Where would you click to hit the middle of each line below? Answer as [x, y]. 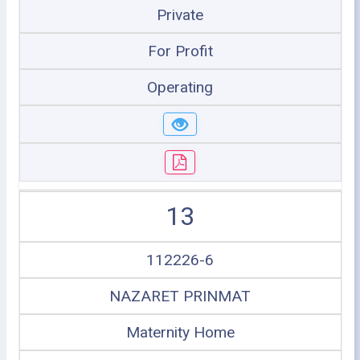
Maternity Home [180, 332]
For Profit [180, 51]
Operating [180, 87]
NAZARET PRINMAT [180, 296]
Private [180, 14]
